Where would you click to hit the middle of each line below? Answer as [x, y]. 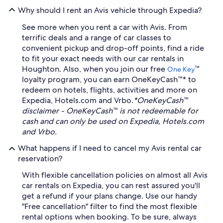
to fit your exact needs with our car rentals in [103, 58]
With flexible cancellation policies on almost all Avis [115, 175]
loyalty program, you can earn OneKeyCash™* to [109, 79]
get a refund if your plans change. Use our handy [110, 196]
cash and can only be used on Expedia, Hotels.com [113, 121]
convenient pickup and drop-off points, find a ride [113, 48]
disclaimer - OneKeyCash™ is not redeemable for [110, 111]
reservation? [40, 159]
